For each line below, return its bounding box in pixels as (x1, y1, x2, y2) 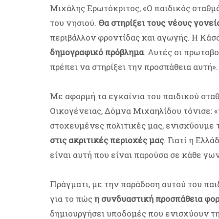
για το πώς (50, 193, 92, 205)
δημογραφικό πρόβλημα (50, 46, 144, 58)
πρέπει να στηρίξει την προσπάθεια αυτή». (50, 61, 218, 73)
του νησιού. (50, 17, 98, 29)
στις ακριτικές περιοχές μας (50, 134, 164, 146)
